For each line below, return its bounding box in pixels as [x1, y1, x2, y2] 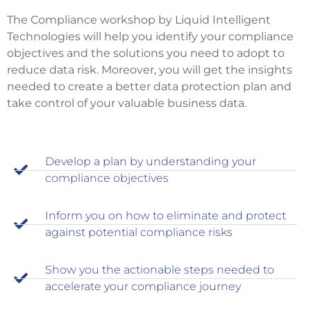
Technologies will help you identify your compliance [7, 30, 294, 44]
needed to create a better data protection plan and [7, 80, 292, 94]
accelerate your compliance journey [45, 280, 241, 294]
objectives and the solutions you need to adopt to [7, 47, 285, 60]
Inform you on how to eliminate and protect [45, 209, 286, 223]
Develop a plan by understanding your [45, 155, 256, 169]
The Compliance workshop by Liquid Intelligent [7, 13, 271, 27]
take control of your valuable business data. [7, 96, 246, 110]
